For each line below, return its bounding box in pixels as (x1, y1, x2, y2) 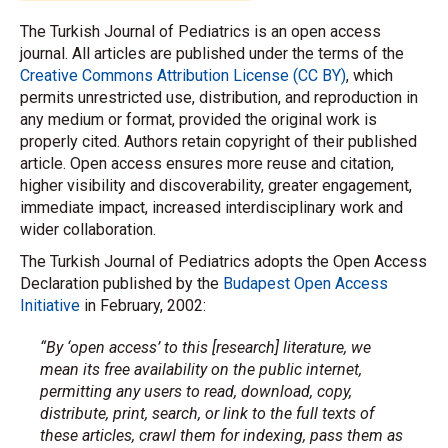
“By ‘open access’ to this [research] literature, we (40, 338, 371, 357)
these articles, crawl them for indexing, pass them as (40, 426, 403, 445)
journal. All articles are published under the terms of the (20, 44, 404, 63)
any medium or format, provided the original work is (20, 110, 377, 129)
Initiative (20, 296, 80, 315)
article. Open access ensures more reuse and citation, (20, 154, 394, 173)
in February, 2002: (80, 296, 206, 315)
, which (346, 66, 393, 85)
